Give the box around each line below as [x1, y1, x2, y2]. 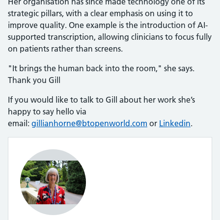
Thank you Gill [8, 75, 62, 85]
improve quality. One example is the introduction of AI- [8, 20, 208, 30]
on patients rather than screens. [8, 44, 123, 54]
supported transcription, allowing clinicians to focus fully [8, 32, 212, 42]
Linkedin [159, 118, 191, 128]
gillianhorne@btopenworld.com [31, 118, 147, 128]
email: [8, 118, 31, 128]
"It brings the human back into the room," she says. [8, 63, 194, 73]
